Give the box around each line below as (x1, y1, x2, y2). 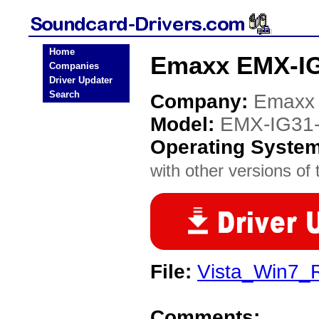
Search (49, 89, 80, 100)
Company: (150, 90, 253, 113)
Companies (49, 61, 99, 71)
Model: (150, 113, 220, 135)
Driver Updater (49, 75, 113, 85)
